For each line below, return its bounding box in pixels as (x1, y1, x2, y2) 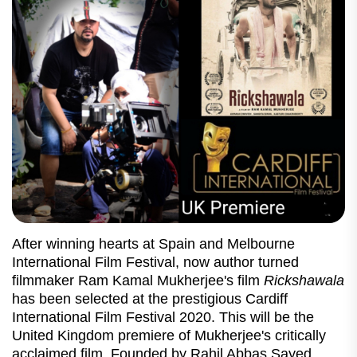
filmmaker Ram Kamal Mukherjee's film (12, 272, 264, 288)
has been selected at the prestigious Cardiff (12, 290, 288, 307)
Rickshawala (264, 272, 344, 288)
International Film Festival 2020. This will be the (12, 308, 314, 325)
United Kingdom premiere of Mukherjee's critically (12, 327, 326, 343)
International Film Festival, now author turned (12, 253, 299, 270)
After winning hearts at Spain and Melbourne (12, 235, 295, 252)
